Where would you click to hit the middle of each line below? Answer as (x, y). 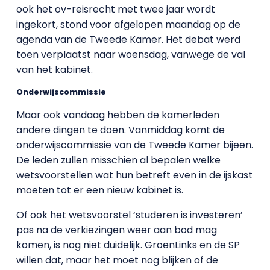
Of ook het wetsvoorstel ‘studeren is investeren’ (129, 215)
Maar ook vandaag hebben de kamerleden (118, 115)
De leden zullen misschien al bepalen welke (118, 160)
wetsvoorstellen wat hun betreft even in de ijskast (134, 175)
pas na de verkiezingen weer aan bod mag (116, 230)
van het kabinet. (54, 70)
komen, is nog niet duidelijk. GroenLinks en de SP (128, 245)
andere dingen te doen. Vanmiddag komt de (120, 130)
